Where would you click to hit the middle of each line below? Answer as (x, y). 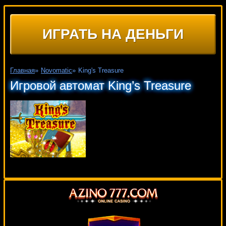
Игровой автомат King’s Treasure (101, 86)
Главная (22, 70)
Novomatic (56, 70)
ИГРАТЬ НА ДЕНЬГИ (113, 34)
